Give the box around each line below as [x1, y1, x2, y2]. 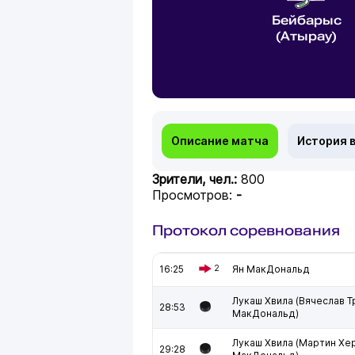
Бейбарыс [271, 13, 342, 28]
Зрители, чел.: [152, 171, 241, 187]
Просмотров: [152, 187, 236, 203]
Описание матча [171, 134, 269, 147]
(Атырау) [276, 29, 337, 44]
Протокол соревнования [152, 222, 340, 239]
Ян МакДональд [232, 263, 310, 275]
